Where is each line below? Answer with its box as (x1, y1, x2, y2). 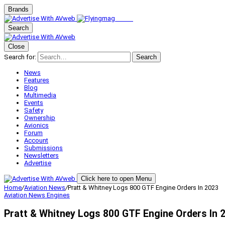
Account (24, 137, 48, 144)
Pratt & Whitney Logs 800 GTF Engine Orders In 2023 (68, 184, 218, 191)
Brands (8, 6, 29, 13)
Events (24, 99, 43, 106)
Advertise (24, 159, 51, 167)
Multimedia (24, 91, 56, 99)
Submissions (24, 144, 63, 152)
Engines (47, 191, 70, 199)
